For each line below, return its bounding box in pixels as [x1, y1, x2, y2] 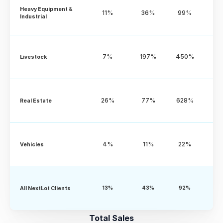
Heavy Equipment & [20, 6, 73, 12]
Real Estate [20, 97, 52, 104]
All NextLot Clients [20, 185, 71, 192]
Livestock [20, 53, 47, 60]
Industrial [20, 13, 47, 20]
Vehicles [20, 141, 44, 148]
